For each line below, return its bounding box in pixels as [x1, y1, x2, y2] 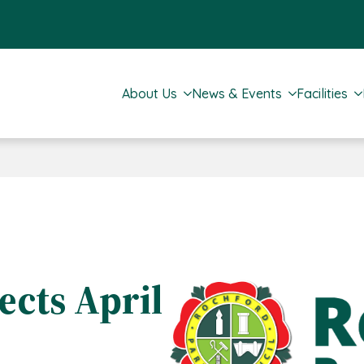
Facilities [297, 85, 348, 102]
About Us [122, 85, 177, 102]
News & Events [192, 85, 282, 102]
